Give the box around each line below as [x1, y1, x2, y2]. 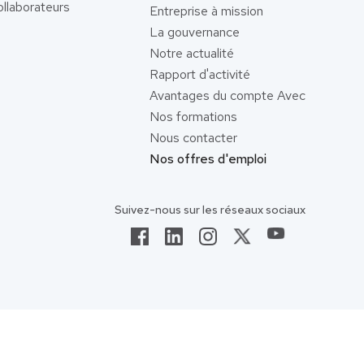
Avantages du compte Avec [149, 87, 305, 104]
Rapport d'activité [149, 66, 250, 83]
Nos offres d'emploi [149, 150, 266, 167]
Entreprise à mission [149, 2, 263, 19]
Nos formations [149, 108, 237, 125]
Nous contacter [149, 129, 237, 146]
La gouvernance [149, 24, 240, 41]
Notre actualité [149, 45, 234, 62]
